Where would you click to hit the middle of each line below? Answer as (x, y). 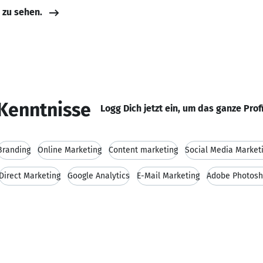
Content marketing (143, 150)
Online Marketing (70, 150)
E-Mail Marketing (168, 176)
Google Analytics (99, 176)
